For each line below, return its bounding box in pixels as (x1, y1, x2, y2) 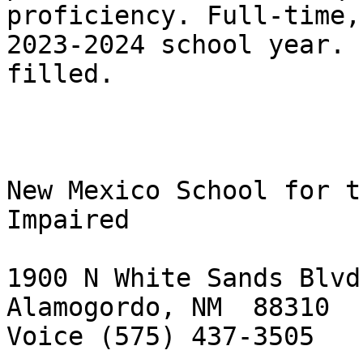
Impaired (6, 205, 130, 235)
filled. (6, 59, 114, 89)
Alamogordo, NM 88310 (6, 293, 330, 322)
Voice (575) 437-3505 (6, 322, 314, 352)
